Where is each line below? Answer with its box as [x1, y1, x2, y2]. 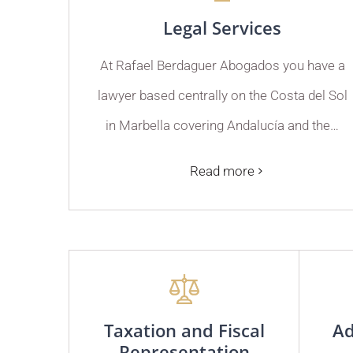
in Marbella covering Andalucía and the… [106, 117, 340, 133]
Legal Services [163, 15, 282, 39]
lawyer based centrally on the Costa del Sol [97, 87, 347, 103]
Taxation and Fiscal [103, 318, 265, 342]
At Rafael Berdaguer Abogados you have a [99, 57, 345, 73]
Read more [190, 162, 255, 179]
